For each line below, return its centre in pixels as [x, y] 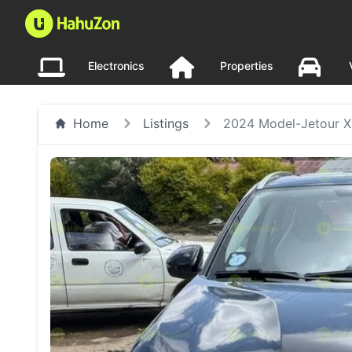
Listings [166, 123]
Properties [247, 66]
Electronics [116, 66]
